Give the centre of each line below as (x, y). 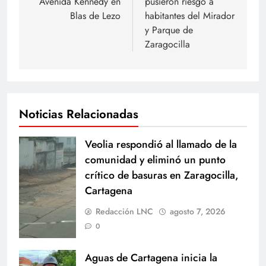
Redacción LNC (124, 212)
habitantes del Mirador (190, 16)
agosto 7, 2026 (198, 212)
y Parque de (169, 30)
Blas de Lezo (95, 16)
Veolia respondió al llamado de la (161, 145)
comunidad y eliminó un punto (155, 160)
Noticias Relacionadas (79, 114)
